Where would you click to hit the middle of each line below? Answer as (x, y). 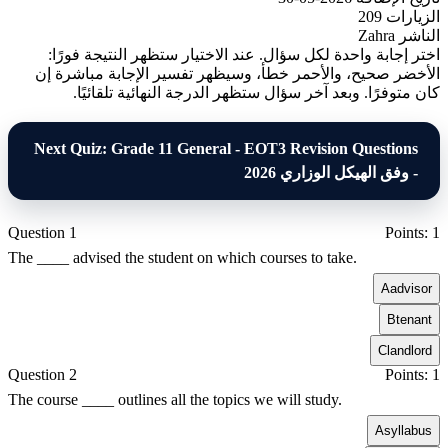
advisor (416, 288)
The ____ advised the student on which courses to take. (187, 257)
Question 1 (47, 232)
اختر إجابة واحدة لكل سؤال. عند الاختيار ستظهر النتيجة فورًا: (249, 54)
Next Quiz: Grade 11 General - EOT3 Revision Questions (231, 148)
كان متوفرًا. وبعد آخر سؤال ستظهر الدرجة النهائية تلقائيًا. (261, 92)
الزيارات (418, 16)
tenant (419, 319)
